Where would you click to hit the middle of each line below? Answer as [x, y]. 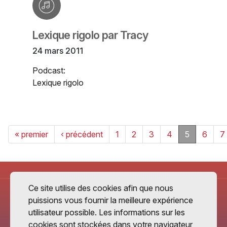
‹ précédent [82, 135]
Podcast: [49, 71]
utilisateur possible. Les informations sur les [107, 213]
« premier [31, 135]
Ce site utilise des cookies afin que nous [101, 188]
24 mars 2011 [58, 51]
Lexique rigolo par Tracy [90, 35]
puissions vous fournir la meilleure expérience [111, 200]
